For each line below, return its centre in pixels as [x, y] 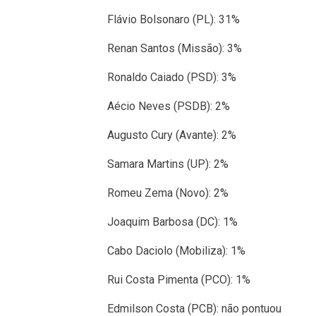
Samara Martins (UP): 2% [168, 164]
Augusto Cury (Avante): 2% [172, 135]
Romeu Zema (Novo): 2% [168, 193]
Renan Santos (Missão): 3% [175, 48]
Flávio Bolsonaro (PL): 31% [174, 19]
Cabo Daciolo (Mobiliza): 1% [176, 250]
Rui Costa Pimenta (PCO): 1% [179, 279]
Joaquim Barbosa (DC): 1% [172, 221]
